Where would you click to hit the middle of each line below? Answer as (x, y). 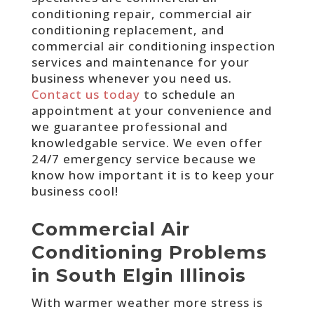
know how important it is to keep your (153, 175)
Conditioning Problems (149, 252)
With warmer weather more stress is (147, 302)
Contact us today (86, 94)
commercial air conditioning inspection (153, 46)
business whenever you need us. (131, 78)
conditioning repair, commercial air (142, 13)
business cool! (75, 191)
